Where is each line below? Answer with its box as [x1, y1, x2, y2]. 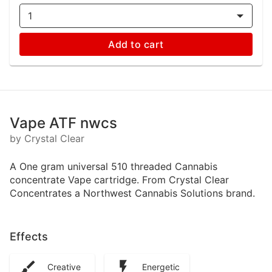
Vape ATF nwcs [10, 114, 117, 132]
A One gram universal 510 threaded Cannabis [10, 160, 217, 172]
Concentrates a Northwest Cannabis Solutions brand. [10, 187, 255, 199]
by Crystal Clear [10, 132, 84, 144]
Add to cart [108, 38, 164, 50]
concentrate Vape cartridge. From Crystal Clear [10, 174, 229, 186]
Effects [10, 230, 48, 243]
